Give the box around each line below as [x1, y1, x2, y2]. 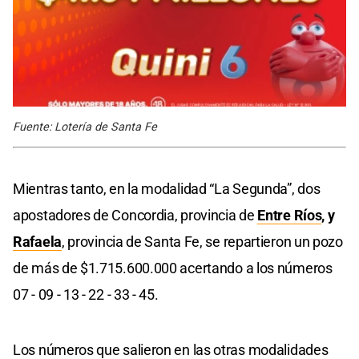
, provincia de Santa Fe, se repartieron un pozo [61, 232, 343, 250]
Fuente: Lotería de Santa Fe [13, 119, 157, 134]
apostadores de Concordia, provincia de [13, 206, 258, 224]
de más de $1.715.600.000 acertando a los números [13, 259, 333, 276]
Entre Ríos [257, 206, 322, 224]
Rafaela [13, 232, 62, 250]
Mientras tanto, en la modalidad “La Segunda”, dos [13, 179, 321, 197]
